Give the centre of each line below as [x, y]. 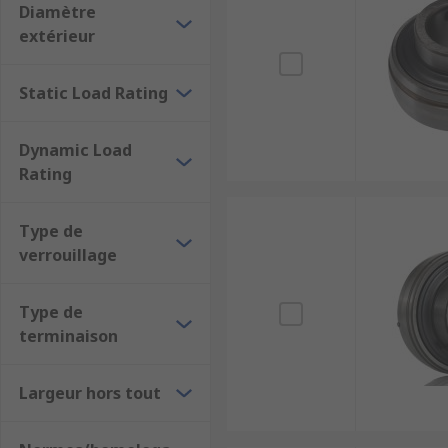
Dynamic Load [75, 150]
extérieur [57, 36]
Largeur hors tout [90, 393]
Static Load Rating [93, 93]
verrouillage [68, 255]
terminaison [68, 336]
